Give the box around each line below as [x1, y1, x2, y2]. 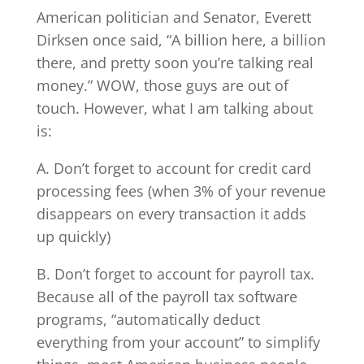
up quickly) [36, 226, 110, 246]
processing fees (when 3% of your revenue [36, 180, 326, 201]
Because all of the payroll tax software [36, 286, 297, 306]
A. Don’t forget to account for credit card [36, 158, 311, 178]
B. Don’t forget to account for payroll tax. [36, 263, 314, 284]
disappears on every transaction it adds [36, 203, 306, 223]
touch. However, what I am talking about [36, 97, 313, 118]
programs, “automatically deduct [36, 309, 260, 329]
